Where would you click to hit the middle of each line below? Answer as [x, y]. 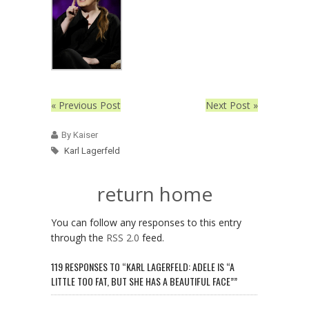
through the [79, 237]
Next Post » [232, 105]
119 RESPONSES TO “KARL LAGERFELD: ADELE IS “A [143, 266]
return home [154, 193]
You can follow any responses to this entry [146, 222]
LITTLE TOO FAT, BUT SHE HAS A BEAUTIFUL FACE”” [144, 281]
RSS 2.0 [123, 237]
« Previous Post [86, 105]
